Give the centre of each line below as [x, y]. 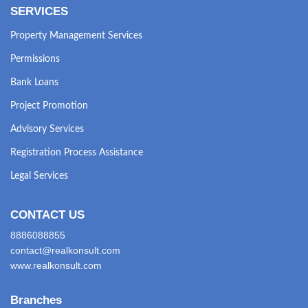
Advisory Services [47, 129]
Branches [36, 300]
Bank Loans [34, 82]
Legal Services [39, 176]
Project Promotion [49, 106]
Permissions [35, 59]
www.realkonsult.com [56, 265]
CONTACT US [47, 214]
